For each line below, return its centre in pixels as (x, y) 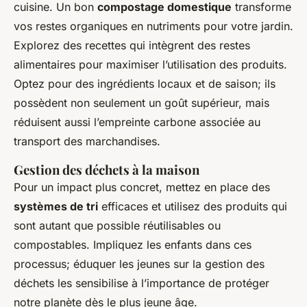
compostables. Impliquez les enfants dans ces (133, 244)
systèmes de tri (56, 206)
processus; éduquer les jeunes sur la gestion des (139, 263)
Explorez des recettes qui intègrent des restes (132, 45)
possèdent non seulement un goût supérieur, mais (142, 102)
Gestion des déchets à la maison (107, 169)
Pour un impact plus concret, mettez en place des (142, 187)
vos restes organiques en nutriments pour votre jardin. (153, 26)
